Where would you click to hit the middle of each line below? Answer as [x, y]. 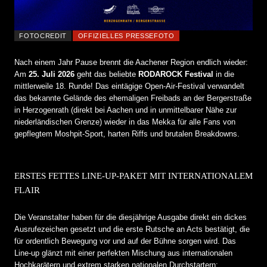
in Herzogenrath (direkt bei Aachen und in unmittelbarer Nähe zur [125, 110]
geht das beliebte [106, 74]
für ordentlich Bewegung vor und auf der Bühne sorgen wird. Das [125, 241]
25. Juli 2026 [52, 74]
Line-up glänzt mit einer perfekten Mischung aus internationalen [123, 253]
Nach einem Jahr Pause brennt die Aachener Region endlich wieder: [131, 63]
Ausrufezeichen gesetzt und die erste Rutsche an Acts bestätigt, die [132, 229]
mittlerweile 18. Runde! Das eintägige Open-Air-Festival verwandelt [129, 86]
